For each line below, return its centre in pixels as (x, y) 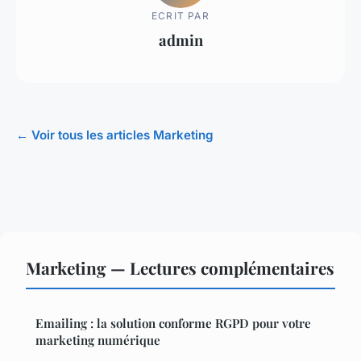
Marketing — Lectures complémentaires (180, 268)
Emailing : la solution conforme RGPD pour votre (173, 324)
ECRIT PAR (180, 15)
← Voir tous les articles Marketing (115, 135)
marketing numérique (98, 340)
